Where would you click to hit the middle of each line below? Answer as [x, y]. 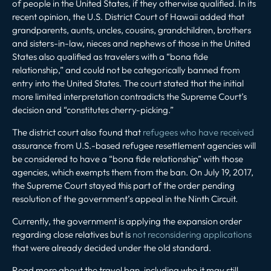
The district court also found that [77, 132]
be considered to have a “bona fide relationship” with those [128, 158]
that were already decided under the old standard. [112, 247]
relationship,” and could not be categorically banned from [126, 70]
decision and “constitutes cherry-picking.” [93, 109]
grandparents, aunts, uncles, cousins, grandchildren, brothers [132, 30]
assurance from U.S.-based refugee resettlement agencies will [134, 145]
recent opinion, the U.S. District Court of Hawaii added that [128, 16]
